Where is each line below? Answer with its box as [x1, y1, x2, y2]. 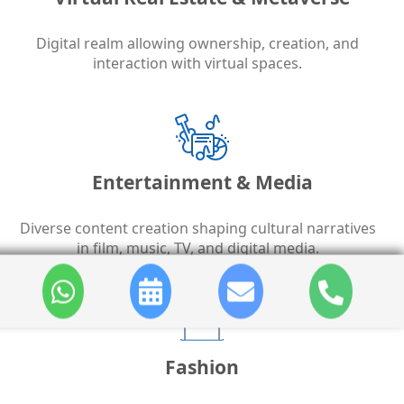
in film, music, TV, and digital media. [76, 238, 319, 259]
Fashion [165, 354, 239, 381]
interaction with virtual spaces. [93, 53, 302, 74]
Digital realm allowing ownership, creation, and [36, 33, 359, 54]
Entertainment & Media [91, 170, 313, 196]
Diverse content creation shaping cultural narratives [19, 218, 376, 239]
